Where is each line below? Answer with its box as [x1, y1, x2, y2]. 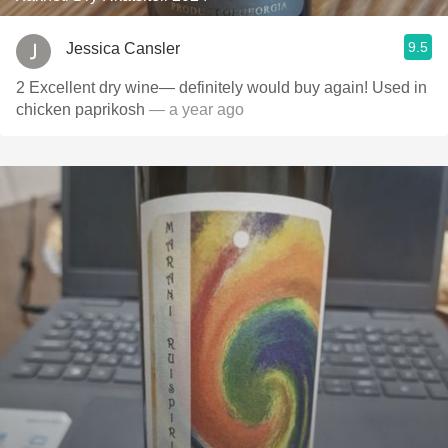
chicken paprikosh [16, 101, 149, 118]
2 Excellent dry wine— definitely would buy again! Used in [16, 79, 427, 96]
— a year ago [149, 101, 244, 118]
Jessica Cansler [66, 39, 180, 57]
